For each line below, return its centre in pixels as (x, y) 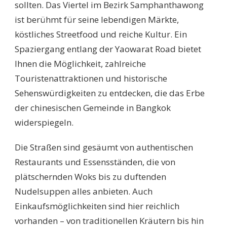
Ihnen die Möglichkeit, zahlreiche (80, 63)
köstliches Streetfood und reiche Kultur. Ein (101, 34)
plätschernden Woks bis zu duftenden (90, 176)
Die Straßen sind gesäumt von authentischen (104, 147)
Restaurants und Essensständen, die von (95, 162)
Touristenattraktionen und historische (91, 78)
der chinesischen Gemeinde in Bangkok (93, 107)
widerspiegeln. (44, 122)
